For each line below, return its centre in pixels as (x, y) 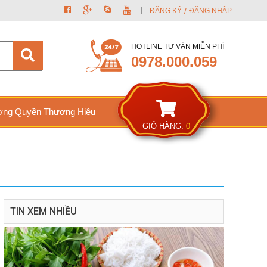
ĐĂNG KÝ (166, 11)
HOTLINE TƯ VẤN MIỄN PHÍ (178, 46)
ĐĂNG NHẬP (210, 11)
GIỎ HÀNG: (164, 126)
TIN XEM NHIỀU (44, 212)
